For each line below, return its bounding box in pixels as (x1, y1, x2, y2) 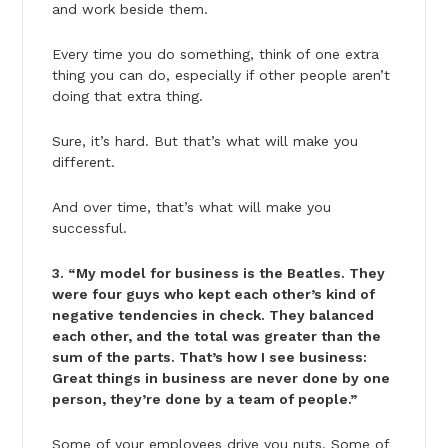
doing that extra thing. (51, 87, 203, 104)
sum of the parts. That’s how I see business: (51, 348, 367, 365)
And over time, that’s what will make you (51, 198, 331, 215)
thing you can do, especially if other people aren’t (51, 66, 390, 83)
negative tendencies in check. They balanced (51, 306, 374, 323)
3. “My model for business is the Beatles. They (51, 264, 385, 281)
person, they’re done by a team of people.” (51, 390, 357, 407)
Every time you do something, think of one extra (51, 45, 379, 62)
